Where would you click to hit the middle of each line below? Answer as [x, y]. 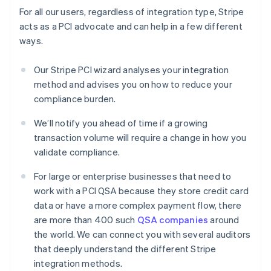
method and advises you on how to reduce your [133, 84]
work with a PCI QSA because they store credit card [142, 191]
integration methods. [78, 263]
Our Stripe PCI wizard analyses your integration [132, 70]
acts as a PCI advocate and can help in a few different [131, 26]
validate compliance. [77, 152]
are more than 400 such [86, 220]
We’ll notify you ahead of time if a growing [121, 123]
